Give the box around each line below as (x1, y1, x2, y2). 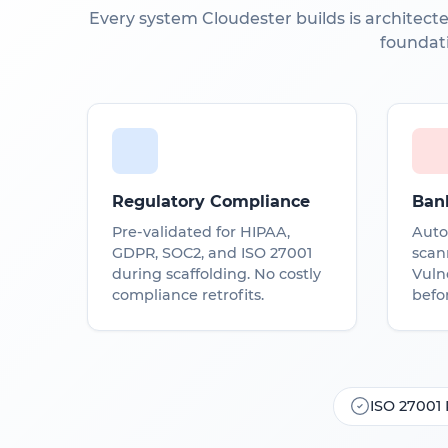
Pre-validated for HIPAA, (112, 222, 290, 241)
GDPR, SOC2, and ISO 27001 (112, 243, 312, 262)
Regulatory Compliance (112, 191, 310, 211)
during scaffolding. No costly (112, 264, 321, 283)
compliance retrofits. (112, 285, 264, 304)
